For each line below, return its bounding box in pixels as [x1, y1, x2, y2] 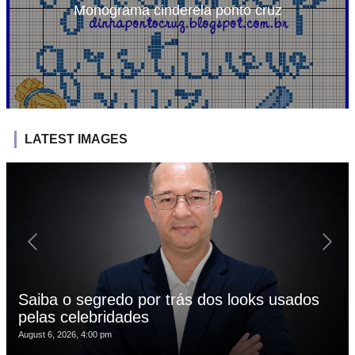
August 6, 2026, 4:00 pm [18, 329, 112, 339]
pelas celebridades [18, 307, 149, 326]
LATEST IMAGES [25, 132, 128, 146]
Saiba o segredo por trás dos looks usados [18, 290, 319, 308]
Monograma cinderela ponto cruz [73, 2, 282, 18]
